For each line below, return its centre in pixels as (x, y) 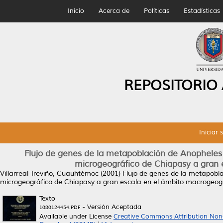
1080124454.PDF (60, 207)
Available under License (76, 217)
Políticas (156, 11)
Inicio (76, 11)
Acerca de (114, 11)
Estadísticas (202, 11)
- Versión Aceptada (111, 207)
